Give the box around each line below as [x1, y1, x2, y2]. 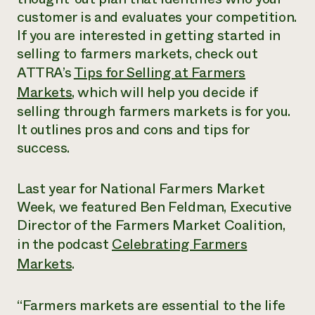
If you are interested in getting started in [17, 25, 281, 46]
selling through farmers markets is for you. [17, 101, 290, 122]
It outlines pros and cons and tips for [17, 120, 250, 140]
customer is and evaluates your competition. [17, 7, 297, 27]
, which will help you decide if [72, 82, 258, 103]
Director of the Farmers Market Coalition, [17, 215, 285, 236]
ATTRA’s [17, 63, 74, 83]
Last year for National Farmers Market [17, 179, 265, 199]
